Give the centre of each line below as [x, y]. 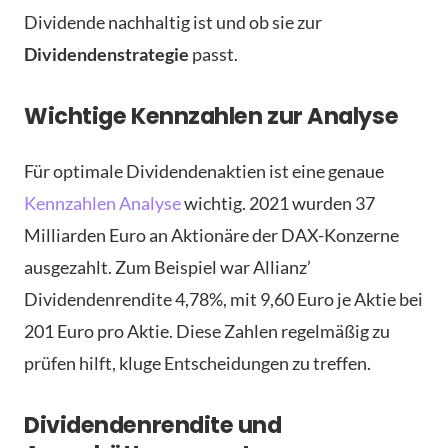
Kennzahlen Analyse [102, 203]
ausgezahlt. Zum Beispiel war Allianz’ [167, 267]
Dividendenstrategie [106, 54]
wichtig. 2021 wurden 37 [278, 203]
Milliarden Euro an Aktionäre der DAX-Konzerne [211, 235]
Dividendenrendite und [153, 425]
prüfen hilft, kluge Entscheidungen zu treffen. [197, 363]
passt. [213, 54]
